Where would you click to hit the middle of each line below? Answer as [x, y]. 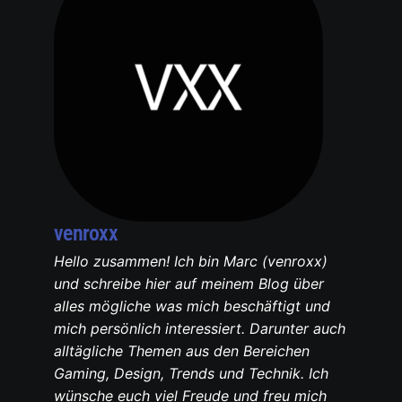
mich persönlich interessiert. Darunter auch [200, 329]
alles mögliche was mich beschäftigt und [192, 306]
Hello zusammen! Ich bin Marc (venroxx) [191, 262]
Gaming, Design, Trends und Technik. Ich [191, 374]
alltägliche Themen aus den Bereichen [182, 351]
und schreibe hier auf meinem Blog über [189, 284]
